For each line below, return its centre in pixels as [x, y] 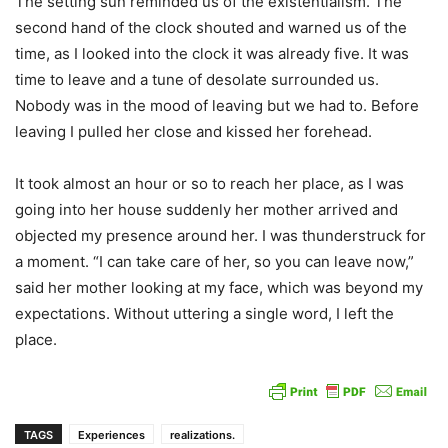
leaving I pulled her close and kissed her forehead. [193, 131]
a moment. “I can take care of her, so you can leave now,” [214, 261]
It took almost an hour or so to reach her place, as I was [209, 183]
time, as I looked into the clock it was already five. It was [212, 53]
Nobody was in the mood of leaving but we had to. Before [217, 105]
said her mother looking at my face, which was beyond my [219, 287]
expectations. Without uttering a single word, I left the [204, 313]
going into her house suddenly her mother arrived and [206, 209]
